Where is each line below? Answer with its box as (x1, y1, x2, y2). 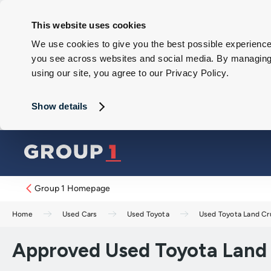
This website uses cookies (31, 19, 146, 30)
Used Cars (62, 210, 97, 218)
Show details (31, 101, 88, 112)
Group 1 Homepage (34, 183, 111, 194)
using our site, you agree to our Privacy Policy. (31, 68, 229, 79)
